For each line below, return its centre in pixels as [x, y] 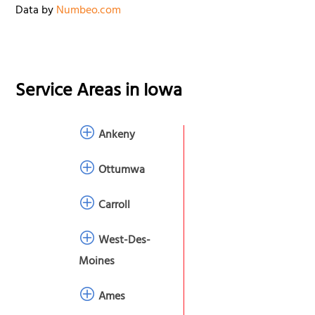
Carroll [115, 206]
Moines [97, 263]
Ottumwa [122, 171]
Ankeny [117, 136]
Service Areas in [80, 92]
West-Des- [125, 242]
